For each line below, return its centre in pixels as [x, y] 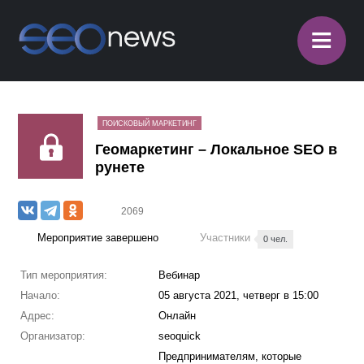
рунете [120, 167]
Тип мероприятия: [63, 275]
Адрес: [37, 316]
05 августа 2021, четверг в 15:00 [238, 295]
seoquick [179, 336]
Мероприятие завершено [98, 238]
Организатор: [52, 336]
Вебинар [179, 275]
